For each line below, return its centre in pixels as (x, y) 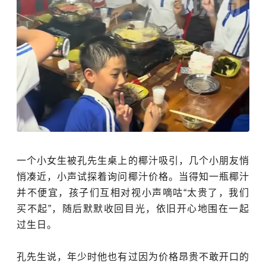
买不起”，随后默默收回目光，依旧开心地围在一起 (133, 208)
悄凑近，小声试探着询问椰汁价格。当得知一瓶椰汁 (133, 176)
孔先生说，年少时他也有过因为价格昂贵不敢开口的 (133, 256)
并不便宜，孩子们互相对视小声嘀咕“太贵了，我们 (133, 192)
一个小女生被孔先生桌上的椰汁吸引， (103, 160)
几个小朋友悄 (219, 160)
